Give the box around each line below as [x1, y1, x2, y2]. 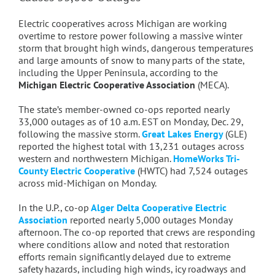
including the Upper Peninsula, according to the [18, 66, 218, 79]
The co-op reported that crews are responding [63, 226, 255, 239]
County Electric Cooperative [18, 165, 137, 177]
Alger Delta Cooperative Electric [90, 201, 227, 214]
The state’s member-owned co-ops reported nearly [18, 103, 229, 116]
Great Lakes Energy [141, 128, 225, 141]
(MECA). [195, 79, 229, 91]
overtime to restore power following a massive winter [18, 29, 242, 42]
